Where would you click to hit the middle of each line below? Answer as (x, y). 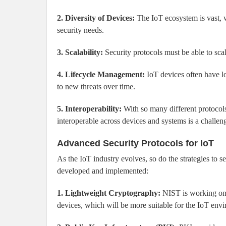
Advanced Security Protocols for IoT (135, 144)
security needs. (80, 30)
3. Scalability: (80, 52)
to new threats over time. (96, 87)
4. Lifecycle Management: (101, 75)
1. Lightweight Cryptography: (109, 193)
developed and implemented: (103, 171)
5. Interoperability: (89, 109)
